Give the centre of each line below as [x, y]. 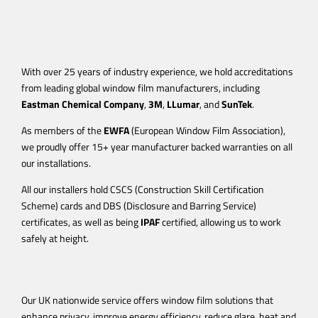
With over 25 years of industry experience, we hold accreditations [157, 71]
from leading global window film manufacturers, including [141, 87]
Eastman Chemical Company [83, 104]
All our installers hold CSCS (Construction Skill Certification [143, 189]
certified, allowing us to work [220, 221]
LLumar [183, 104]
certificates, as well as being [81, 221]
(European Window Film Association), [207, 130]
